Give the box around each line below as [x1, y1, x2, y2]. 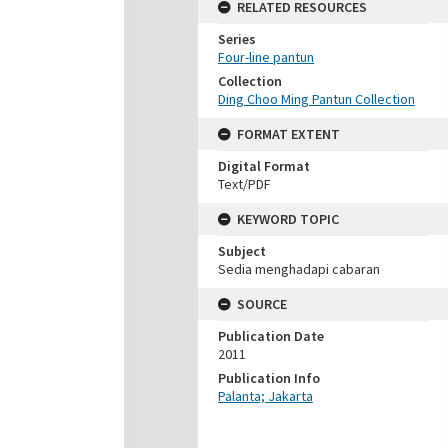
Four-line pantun [218, 48, 314, 66]
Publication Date [218, 327, 324, 345]
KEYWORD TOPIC [237, 210, 339, 228]
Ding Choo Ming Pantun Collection [218, 90, 415, 108]
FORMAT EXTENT [237, 125, 340, 143]
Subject [218, 242, 266, 260]
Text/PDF [218, 175, 271, 193]
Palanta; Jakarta [218, 387, 313, 405]
